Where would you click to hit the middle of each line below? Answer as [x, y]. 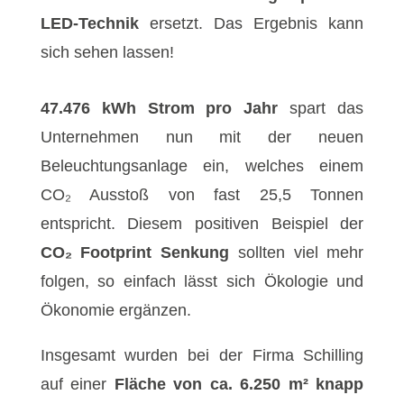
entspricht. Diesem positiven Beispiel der [202, 224]
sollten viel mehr [297, 252]
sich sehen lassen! [107, 52]
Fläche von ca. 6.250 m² [211, 384]
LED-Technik [89, 23]
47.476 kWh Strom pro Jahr [159, 108]
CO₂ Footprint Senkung [135, 252]
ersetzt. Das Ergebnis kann [251, 23]
